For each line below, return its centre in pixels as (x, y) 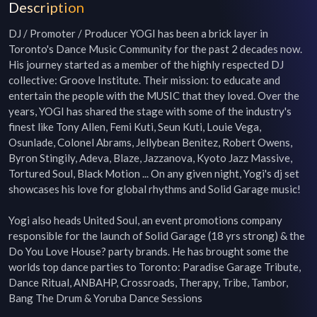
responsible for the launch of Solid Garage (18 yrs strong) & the (157, 236)
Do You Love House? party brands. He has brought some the (149, 251)
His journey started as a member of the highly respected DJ (146, 64)
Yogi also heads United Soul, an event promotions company (145, 220)
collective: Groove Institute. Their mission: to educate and (144, 80)
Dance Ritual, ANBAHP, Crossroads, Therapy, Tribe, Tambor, (148, 282)
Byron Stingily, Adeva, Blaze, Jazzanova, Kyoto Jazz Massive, (150, 158)
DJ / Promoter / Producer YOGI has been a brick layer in (138, 33)
